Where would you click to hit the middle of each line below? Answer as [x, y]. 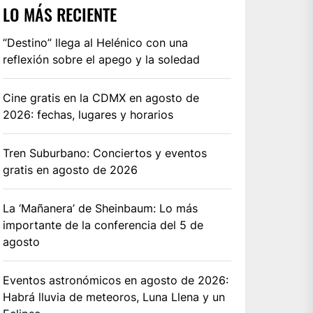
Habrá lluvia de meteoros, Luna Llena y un [114, 297]
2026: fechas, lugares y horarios [88, 114]
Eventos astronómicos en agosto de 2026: [116, 280]
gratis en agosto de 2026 [71, 169]
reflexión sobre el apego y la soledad [102, 59]
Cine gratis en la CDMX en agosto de [101, 97]
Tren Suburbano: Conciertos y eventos [105, 153]
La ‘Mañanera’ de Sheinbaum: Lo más [101, 208]
